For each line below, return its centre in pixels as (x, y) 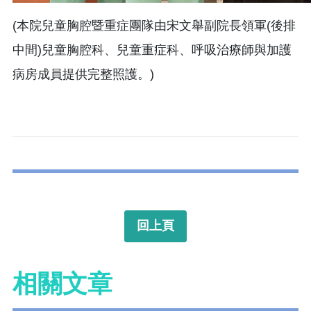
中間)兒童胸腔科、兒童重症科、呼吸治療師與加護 (152, 50)
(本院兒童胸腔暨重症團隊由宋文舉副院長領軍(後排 (154, 25)
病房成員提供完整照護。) (83, 74)
